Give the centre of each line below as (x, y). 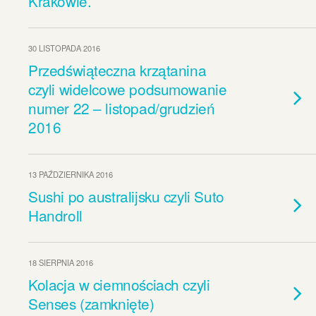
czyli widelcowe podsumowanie (128, 89)
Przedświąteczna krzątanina (117, 70)
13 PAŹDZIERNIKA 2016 (71, 174)
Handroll (55, 215)
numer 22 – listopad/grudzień (122, 108)
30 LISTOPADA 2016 (64, 48)
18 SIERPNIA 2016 (61, 262)
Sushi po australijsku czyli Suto (126, 196)
